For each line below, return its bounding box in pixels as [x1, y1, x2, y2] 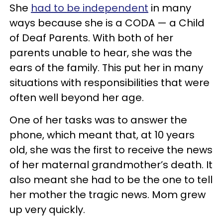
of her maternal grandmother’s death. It [9, 157, 213, 172]
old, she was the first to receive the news [9, 142, 213, 157]
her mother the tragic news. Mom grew [9, 187, 206, 202]
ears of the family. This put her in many [9, 60, 203, 75]
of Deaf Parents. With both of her [9, 30, 173, 45]
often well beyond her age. [9, 90, 144, 105]
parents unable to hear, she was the [9, 45, 192, 60]
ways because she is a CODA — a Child [9, 15, 205, 30]
